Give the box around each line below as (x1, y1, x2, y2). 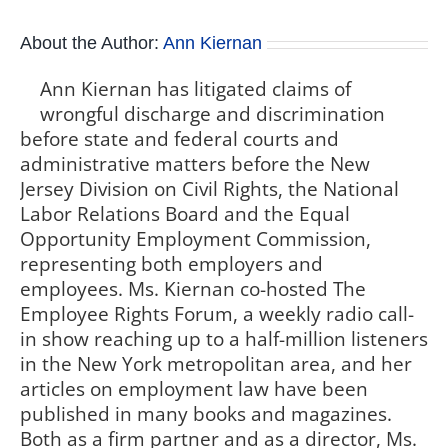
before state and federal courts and (20, 126, 339, 153)
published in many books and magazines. (20, 401, 392, 428)
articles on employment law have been (20, 376, 368, 403)
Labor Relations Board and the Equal (20, 201, 350, 228)
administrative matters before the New (20, 151, 370, 178)
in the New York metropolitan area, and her (20, 351, 412, 378)
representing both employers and (20, 251, 323, 278)
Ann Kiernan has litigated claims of (40, 76, 351, 103)
